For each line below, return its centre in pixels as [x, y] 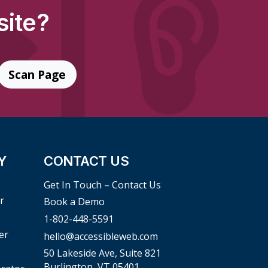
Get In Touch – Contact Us [102, 185]
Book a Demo [74, 202]
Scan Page [37, 74]
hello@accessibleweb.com [101, 236]
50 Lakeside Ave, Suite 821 [102, 253]
